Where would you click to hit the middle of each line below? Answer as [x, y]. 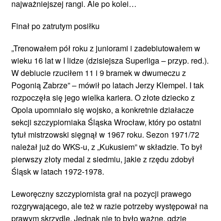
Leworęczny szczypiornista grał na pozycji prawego [101, 193]
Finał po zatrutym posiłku [55, 26]
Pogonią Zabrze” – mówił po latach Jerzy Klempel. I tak [108, 85]
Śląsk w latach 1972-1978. [58, 171]
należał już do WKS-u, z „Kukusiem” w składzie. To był [107, 147]
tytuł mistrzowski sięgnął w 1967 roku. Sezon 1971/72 [105, 134]
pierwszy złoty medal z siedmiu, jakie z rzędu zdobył [103, 159]
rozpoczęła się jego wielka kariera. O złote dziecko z [103, 97]
